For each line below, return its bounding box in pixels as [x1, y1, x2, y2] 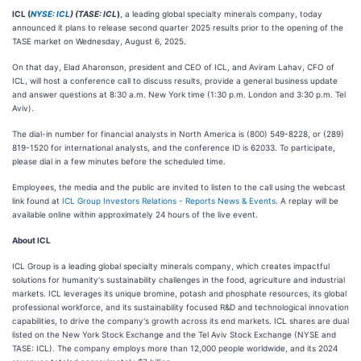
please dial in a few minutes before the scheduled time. [12, 156, 226, 166]
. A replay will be [276, 196, 338, 205]
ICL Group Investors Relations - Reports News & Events [62, 196, 276, 205]
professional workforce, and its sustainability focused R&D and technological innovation [12, 302, 349, 312]
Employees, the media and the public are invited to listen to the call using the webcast [12, 182, 346, 192]
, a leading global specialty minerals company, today [120, 9, 322, 19]
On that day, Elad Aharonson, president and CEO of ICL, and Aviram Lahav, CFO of [12, 62, 334, 72]
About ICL [12, 235, 51, 245]
